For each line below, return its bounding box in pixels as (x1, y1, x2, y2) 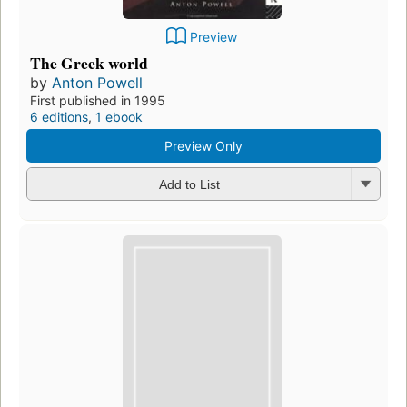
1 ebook (95, 108, 143, 124)
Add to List (158, 177, 220, 193)
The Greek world (30, 50, 148, 74)
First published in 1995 (30, 92, 165, 108)
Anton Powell (52, 73, 143, 92)
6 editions (30, 108, 88, 124)
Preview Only (164, 137, 243, 154)
